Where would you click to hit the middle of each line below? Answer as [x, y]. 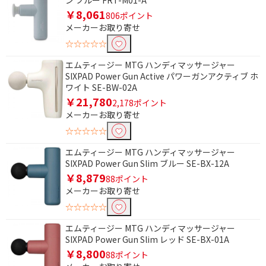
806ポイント [129, 16]
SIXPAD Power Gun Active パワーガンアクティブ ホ [162, 76]
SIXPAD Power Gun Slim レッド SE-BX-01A [147, 240]
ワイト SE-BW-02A [101, 88]
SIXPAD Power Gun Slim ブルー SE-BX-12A [147, 164]
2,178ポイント [140, 103]
